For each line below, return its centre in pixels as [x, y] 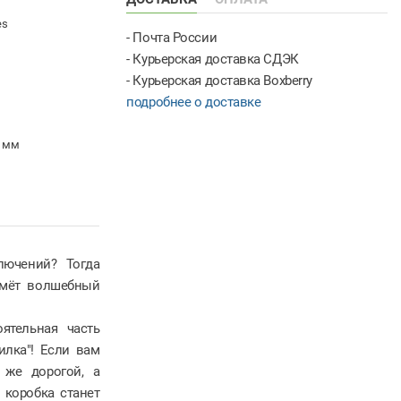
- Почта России [172, 37]
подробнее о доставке [194, 102]
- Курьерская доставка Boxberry [219, 80]
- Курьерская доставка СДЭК [213, 59]
